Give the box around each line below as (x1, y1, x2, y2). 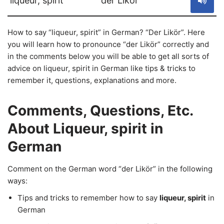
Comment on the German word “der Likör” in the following (7, 164, 212, 173)
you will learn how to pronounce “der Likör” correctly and (7, 39, 209, 49)
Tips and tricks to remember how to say (17, 193, 159, 202)
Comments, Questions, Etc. (7, 102, 193, 119)
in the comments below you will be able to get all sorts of (7, 51, 209, 61)
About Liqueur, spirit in (7, 120, 163, 137)
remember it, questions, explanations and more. (7, 75, 176, 85)
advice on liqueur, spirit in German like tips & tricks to (7, 63, 195, 73)
